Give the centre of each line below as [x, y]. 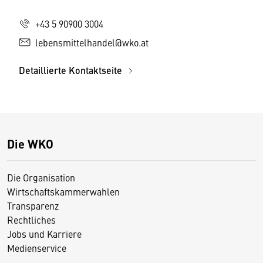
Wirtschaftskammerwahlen [63, 191]
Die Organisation [41, 177]
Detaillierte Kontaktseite [72, 70]
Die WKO [30, 144]
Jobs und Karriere [44, 234]
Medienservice [37, 248]
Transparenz [33, 205]
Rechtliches [31, 220]
